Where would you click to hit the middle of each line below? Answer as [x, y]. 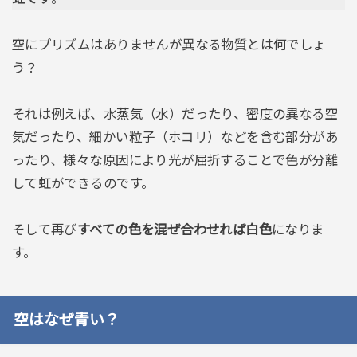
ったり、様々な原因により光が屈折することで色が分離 [175, 160]
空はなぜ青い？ [66, 320]
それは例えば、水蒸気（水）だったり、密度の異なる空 [175, 114]
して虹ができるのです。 [83, 183]
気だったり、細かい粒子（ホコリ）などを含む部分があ [175, 137]
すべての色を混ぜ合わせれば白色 [175, 229]
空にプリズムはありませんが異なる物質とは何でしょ [169, 45]
